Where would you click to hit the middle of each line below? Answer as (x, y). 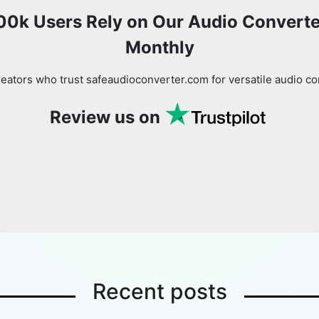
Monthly (159, 47)
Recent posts (159, 291)
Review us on (105, 117)
